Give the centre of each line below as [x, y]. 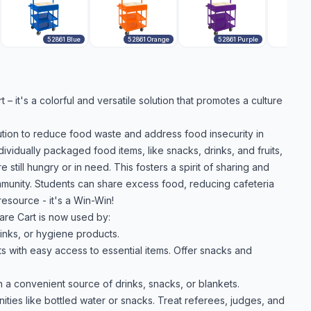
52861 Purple [238, 39]
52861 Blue [64, 39]
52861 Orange [149, 39]
